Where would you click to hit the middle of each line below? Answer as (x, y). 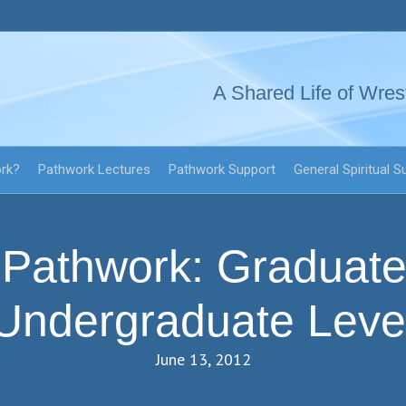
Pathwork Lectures (94, 169)
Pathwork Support (222, 169)
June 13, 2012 (203, 360)
